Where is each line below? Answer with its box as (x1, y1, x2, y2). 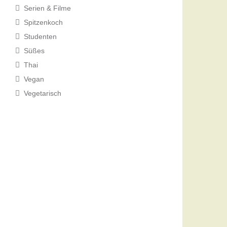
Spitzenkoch (24, 18, 63, 26)
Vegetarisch (24, 89, 61, 97)
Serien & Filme (24, 4, 71, 12)
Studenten (24, 32, 57, 41)
